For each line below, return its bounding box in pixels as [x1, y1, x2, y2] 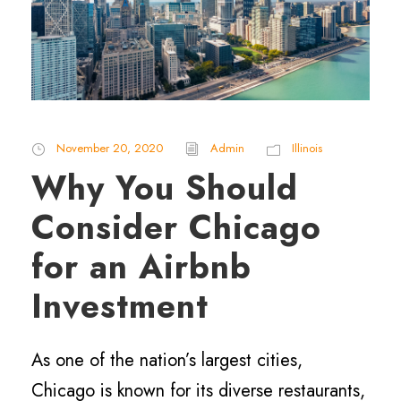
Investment [31, 282, 209, 331]
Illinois [292, 140, 322, 158]
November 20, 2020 [56, 140, 163, 158]
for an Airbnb [31, 243, 252, 292]
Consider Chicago [31, 203, 321, 252]
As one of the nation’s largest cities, [31, 347, 303, 374]
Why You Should [31, 164, 298, 213]
